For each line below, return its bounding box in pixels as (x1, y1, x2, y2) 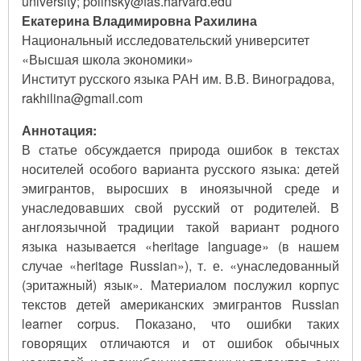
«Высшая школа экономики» (22, 49, 193, 68)
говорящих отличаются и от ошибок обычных (22, 333, 339, 352)
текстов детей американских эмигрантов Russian (22, 294, 339, 313)
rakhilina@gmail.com (22, 88, 143, 107)
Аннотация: (22, 120, 97, 139)
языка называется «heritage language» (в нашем (22, 236, 339, 255)
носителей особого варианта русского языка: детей (22, 159, 339, 178)
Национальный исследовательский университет (22, 30, 309, 49)
